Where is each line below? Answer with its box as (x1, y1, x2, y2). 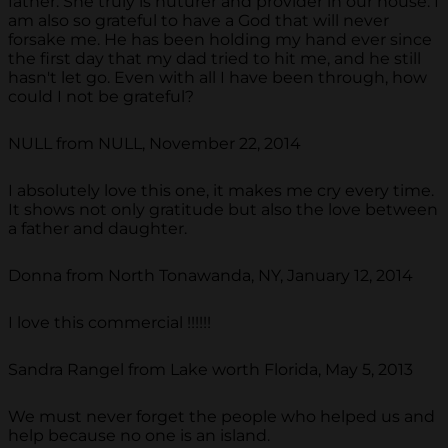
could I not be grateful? (8, 87, 194, 107)
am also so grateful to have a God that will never (8, 11, 389, 31)
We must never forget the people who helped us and (8, 407, 435, 427)
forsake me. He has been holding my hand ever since (8, 30, 432, 50)
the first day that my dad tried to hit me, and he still (8, 49, 421, 69)
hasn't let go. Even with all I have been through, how (8, 68, 427, 88)
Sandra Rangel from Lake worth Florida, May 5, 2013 (8, 360, 413, 380)
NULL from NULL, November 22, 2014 (8, 134, 301, 154)
